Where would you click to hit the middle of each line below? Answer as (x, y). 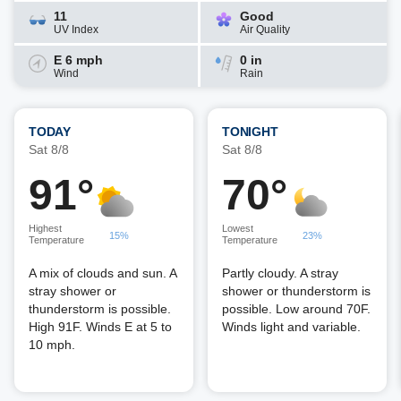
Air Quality (265, 30)
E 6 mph (78, 60)
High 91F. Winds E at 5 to (100, 327)
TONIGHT (250, 132)
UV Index (76, 30)
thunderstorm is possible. (100, 309)
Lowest (238, 228)
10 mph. (52, 345)
